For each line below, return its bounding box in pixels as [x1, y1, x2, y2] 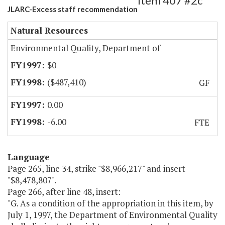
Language [8, 151, 50, 163]
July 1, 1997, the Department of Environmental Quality [8, 209, 217, 221]
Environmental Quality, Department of [11, 42, 160, 54]
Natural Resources [11, 25, 88, 37]
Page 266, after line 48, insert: [8, 186, 121, 198]
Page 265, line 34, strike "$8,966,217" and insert [8, 163, 185, 175]
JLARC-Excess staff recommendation [8, 5, 138, 14]
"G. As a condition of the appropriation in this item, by [8, 197, 213, 209]
